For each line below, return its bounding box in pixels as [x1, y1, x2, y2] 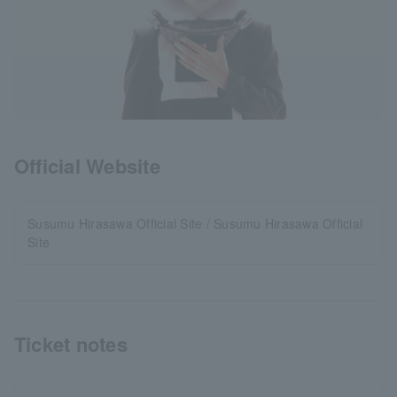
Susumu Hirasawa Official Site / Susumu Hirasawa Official [27, 214, 363, 233]
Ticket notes [14, 330, 128, 359]
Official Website [14, 152, 160, 181]
